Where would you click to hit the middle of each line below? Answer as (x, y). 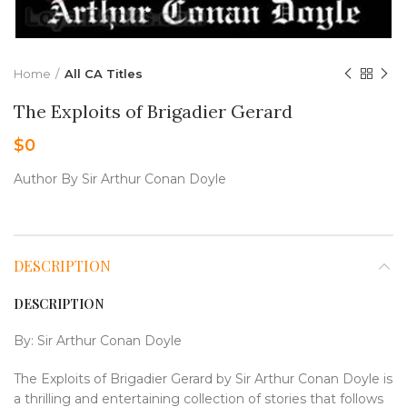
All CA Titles (104, 74)
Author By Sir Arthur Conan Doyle (120, 179)
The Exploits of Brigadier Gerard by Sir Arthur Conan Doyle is (203, 379)
